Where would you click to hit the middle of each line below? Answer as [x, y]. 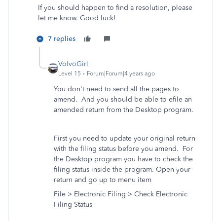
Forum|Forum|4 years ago [121, 74]
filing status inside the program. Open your [122, 169]
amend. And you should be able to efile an [123, 99]
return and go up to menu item [103, 180]
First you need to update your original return [125, 138]
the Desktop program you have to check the [123, 159]
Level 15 [70, 74]
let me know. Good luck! [77, 18]
